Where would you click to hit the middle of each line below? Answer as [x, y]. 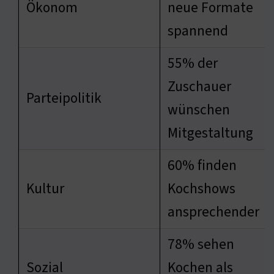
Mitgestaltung [210, 133]
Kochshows [202, 188]
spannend [198, 31]
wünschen [199, 109]
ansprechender [213, 212]
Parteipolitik [64, 98]
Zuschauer [199, 86]
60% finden [202, 165]
